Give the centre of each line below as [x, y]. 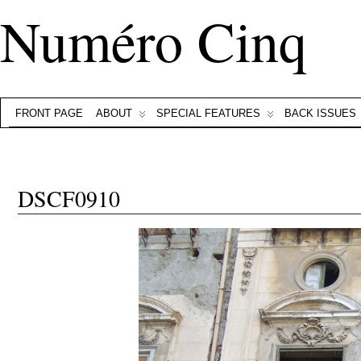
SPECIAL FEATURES [208, 113]
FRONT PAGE [49, 113]
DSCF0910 [69, 198]
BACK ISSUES [320, 113]
